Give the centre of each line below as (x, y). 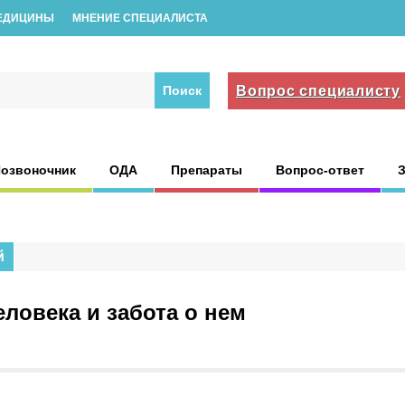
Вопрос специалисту (318, 91)
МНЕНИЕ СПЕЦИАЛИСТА (140, 18)
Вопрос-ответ (320, 170)
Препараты (207, 170)
